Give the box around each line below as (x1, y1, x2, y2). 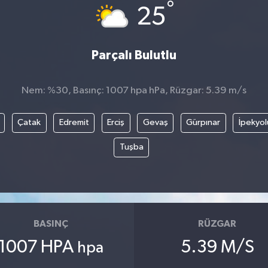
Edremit (59, 118, 89, 127)
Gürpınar (186, 118, 220, 127)
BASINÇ (33, 218, 68, 229)
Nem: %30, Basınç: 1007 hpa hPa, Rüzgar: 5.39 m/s (22, 85, 246, 96)
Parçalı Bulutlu (92, 48, 176, 62)
